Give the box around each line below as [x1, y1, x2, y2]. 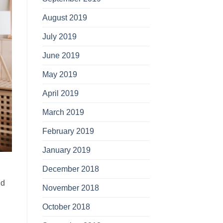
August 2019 [42, 12, 87, 22]
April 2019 [42, 88, 79, 98]
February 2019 [42, 126, 94, 135]
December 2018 [42, 164, 99, 173]
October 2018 [42, 202, 90, 211]
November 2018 [42, 183, 99, 192]
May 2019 [42, 69, 77, 79]
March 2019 [42, 107, 84, 116]
